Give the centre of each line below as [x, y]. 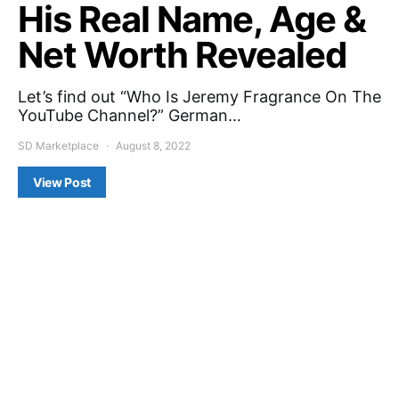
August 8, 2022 [153, 146]
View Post [62, 182]
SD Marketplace [58, 146]
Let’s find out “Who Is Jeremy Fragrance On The [199, 97]
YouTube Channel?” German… [130, 115]
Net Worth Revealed [182, 55]
